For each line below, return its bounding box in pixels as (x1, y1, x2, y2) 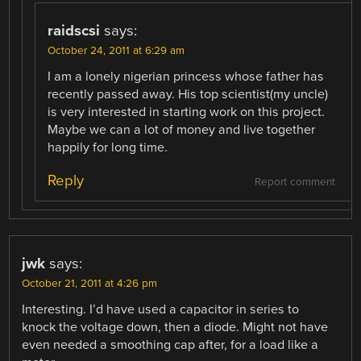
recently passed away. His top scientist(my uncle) (48, 85, 329, 102)
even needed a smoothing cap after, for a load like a (22, 336, 319, 353)
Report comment (254, 175, 335, 189)
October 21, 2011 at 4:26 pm (22, 276, 158, 290)
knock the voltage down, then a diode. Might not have (22, 318, 329, 335)
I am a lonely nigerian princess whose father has (48, 68, 325, 85)
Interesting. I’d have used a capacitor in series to (22, 301, 300, 317)
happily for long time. (48, 139, 168, 156)
